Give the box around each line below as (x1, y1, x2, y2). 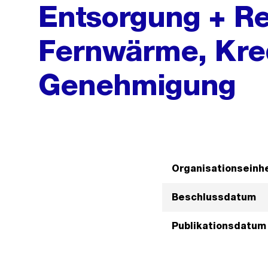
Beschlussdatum (171, 191, 256, 203)
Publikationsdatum (171, 220, 266, 232)
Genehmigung (38, 68, 236, 102)
